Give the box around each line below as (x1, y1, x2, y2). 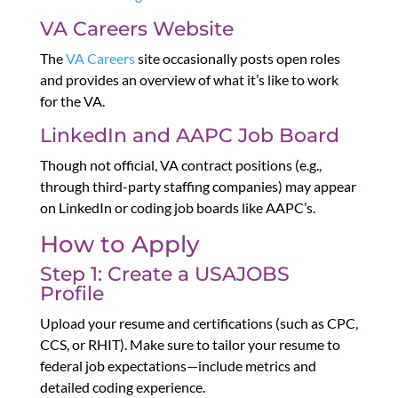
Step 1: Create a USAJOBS (39, 262, 290, 287)
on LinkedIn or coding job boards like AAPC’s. (39, 199, 315, 217)
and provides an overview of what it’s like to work (39, 71, 338, 89)
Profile (39, 282, 104, 306)
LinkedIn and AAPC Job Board (39, 123, 339, 148)
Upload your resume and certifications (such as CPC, (39, 314, 358, 332)
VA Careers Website (39, 17, 234, 42)
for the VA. (39, 92, 105, 110)
